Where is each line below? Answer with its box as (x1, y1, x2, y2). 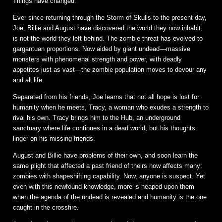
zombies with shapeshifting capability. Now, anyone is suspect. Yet (13, 172, 205, 180)
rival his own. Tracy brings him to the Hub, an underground (13, 113, 180, 121)
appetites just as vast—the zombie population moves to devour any (13, 65, 207, 73)
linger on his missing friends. (13, 134, 95, 142)
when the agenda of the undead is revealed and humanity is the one (13, 193, 207, 201)
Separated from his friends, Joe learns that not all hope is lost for (13, 93, 199, 101)
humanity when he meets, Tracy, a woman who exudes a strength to (13, 103, 209, 111)
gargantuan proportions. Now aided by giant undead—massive (13, 45, 190, 53)
